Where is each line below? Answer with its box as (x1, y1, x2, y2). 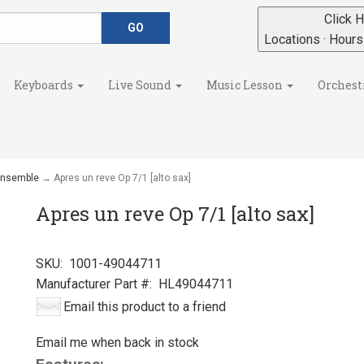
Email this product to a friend (63, 299, 226, 314)
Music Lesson (206, 76, 285, 93)
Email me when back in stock (36, 335, 199, 350)
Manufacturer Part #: (36, 276, 152, 292)
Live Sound (108, 76, 174, 93)
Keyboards (14, 76, 76, 93)
